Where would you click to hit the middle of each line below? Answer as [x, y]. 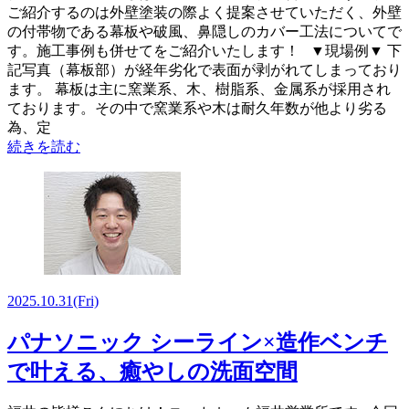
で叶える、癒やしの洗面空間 [152, 371]
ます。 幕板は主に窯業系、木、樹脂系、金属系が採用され [199, 89]
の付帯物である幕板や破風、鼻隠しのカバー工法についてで [204, 31]
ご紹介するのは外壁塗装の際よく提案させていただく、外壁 [204, 12]
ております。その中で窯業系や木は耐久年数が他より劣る [197, 108]
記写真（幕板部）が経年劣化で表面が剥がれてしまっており [204, 69]
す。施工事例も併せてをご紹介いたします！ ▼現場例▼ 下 [204, 50]
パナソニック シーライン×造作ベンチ [198, 342]
